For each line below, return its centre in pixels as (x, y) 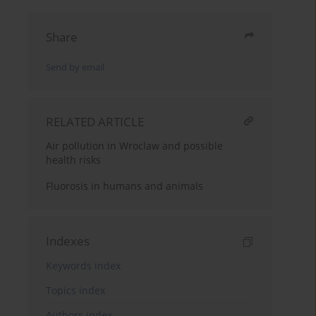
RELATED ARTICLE (95, 122)
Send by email (75, 68)
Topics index (76, 291)
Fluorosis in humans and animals (125, 186)
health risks (74, 160)
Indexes (68, 241)
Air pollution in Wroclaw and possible (135, 146)
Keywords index (84, 266)
